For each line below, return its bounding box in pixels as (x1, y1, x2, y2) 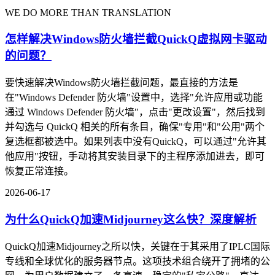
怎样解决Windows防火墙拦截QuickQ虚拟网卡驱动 (5, 33, 267, 46)
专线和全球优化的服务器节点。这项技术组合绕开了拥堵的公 (5, 255, 270, 266)
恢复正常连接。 (5, 166, 74, 177)
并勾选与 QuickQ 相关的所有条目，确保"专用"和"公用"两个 (5, 122, 265, 133)
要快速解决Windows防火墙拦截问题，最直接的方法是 (5, 77, 238, 88)
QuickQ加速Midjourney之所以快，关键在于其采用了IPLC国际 (5, 241, 270, 252)
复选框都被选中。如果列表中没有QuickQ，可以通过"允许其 (5, 136, 266, 147)
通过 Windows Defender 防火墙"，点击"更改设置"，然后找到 (5, 107, 265, 118)
